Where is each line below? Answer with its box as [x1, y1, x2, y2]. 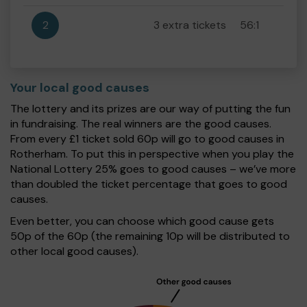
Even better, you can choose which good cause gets [10, 214, 274, 228]
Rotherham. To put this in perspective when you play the [10, 147, 294, 161]
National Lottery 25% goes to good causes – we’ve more [10, 162, 296, 176]
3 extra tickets [153, 18, 226, 32]
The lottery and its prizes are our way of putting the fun [10, 101, 291, 116]
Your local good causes [10, 79, 149, 96]
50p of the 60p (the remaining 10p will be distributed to [10, 229, 290, 243]
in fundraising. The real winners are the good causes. [10, 116, 271, 131]
